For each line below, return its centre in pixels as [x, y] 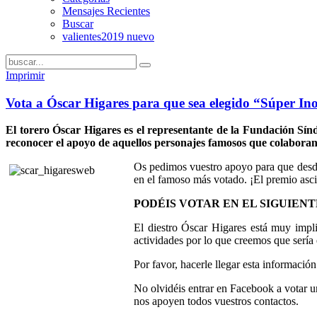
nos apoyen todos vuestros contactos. [216, 301]
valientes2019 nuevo [108, 36]
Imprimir [25, 75]
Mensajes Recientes [106, 11]
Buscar [78, 24]
